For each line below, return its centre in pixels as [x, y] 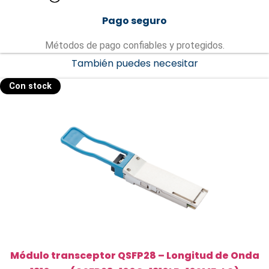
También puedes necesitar [134, 64]
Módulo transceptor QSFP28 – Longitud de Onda [134, 256]
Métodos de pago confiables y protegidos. [134, 46]
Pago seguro [134, 21]
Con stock [30, 86]
